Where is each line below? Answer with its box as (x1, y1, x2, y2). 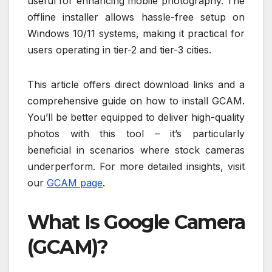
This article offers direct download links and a (27, 78, 245, 91)
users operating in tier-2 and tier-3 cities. (27, 44, 211, 56)
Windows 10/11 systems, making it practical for (27, 27, 245, 40)
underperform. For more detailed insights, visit (27, 160, 245, 173)
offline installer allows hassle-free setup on (27, 11, 245, 24)
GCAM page (47, 177, 103, 189)
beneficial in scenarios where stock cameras (27, 144, 245, 157)
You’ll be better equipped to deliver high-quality (27, 111, 245, 124)
